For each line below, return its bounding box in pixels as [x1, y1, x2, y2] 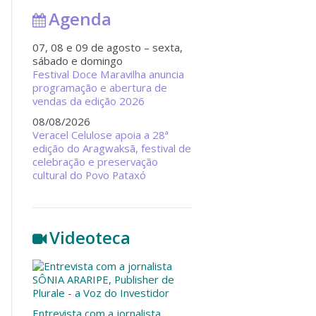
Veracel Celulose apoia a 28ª [32, 128, 169, 142]
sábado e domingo [32, 53, 123, 68]
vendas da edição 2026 [32, 93, 145, 108]
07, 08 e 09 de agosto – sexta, [32, 39, 183, 54]
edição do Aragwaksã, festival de [32, 141, 191, 156]
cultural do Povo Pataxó [32, 168, 146, 183]
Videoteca [49, 225, 131, 249]
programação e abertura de [32, 80, 167, 95]
